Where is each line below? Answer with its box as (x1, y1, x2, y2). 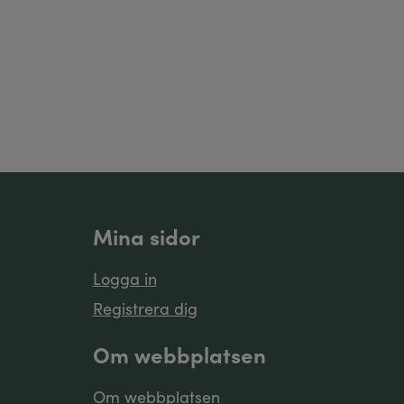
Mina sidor (92, 221, 200, 252)
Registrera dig (92, 297, 197, 320)
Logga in (92, 267, 157, 290)
